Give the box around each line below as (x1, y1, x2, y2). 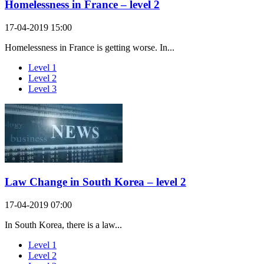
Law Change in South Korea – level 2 (5, 176, 186, 189)
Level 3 (28, 83, 57, 94)
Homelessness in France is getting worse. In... (5, 42, 174, 52)
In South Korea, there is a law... (5, 220, 122, 230)
